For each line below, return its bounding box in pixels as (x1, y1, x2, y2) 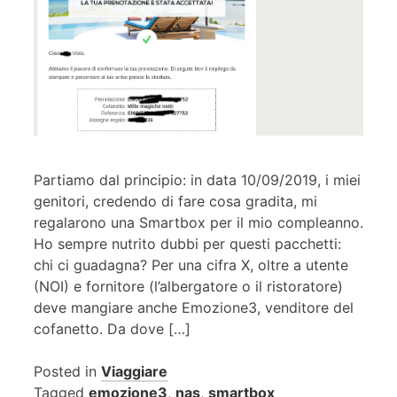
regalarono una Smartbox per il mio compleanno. (34, 214, 363, 232)
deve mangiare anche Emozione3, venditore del (34, 299, 354, 317)
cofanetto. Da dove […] (34, 320, 191, 339)
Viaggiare (101, 362, 167, 381)
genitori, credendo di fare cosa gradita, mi (34, 192, 317, 211)
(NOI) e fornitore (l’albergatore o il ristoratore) (34, 277, 343, 296)
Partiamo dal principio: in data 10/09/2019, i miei (34, 171, 361, 190)
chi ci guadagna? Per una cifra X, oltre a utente (34, 256, 348, 275)
